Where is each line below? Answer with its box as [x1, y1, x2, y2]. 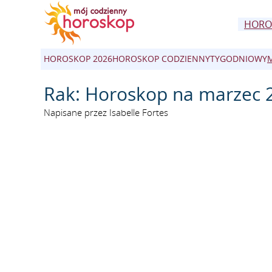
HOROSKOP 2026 [44, 53, 112, 64]
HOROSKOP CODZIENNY [112, 53, 210, 64]
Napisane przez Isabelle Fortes [44, 106, 168, 118]
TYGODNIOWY [210, 53, 267, 64]
